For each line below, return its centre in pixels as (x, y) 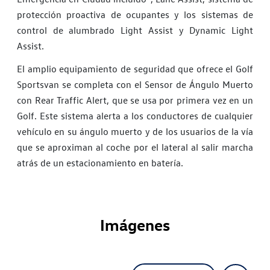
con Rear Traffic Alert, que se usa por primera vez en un (135, 100)
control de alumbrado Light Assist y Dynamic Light (135, 30)
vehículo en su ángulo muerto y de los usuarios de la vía (135, 132)
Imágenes (135, 224)
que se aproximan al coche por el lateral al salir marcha (135, 147)
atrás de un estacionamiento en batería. (100, 163)
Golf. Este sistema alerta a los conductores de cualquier (135, 116)
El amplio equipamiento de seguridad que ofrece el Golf (135, 69)
